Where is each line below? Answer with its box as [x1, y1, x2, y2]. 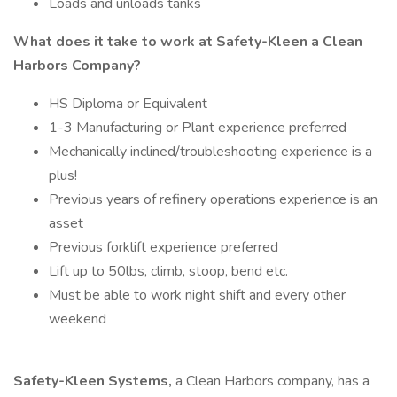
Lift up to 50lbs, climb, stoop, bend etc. [49, 261, 292, 281]
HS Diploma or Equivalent [49, 94, 207, 113]
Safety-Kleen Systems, [13, 371, 175, 391]
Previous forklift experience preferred [49, 237, 278, 257]
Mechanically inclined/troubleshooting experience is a [49, 142, 372, 161]
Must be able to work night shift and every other [49, 285, 346, 305]
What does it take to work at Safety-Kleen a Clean [13, 32, 362, 51]
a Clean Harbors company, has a [175, 371, 370, 391]
